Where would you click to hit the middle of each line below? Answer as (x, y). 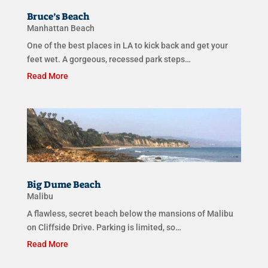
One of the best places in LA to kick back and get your (127, 46)
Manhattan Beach (60, 28)
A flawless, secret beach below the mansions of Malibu (130, 213)
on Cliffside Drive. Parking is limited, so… (104, 227)
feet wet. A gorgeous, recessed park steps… (109, 60)
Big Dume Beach (64, 184)
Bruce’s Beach (58, 17)
